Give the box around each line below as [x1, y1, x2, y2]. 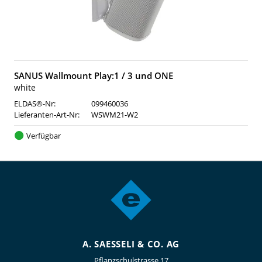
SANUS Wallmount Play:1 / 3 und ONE [14, 70, 173, 81]
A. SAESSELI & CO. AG [82, 238, 180, 250]
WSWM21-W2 [91, 109, 138, 120]
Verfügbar [26, 130, 61, 141]
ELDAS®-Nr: [14, 98, 56, 109]
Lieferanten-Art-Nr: [14, 109, 80, 120]
